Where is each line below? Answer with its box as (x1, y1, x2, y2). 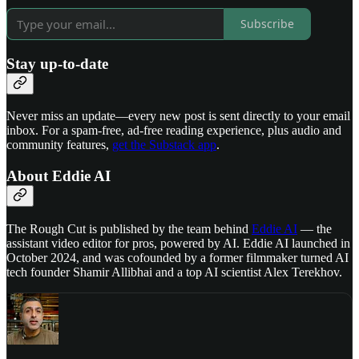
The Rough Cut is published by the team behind (6, 221, 252, 236)
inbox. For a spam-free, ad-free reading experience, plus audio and (6, 123, 341, 138)
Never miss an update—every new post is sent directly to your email (6, 109, 350, 123)
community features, (6, 138, 112, 152)
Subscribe (240, 16, 294, 32)
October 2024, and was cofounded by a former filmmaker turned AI (6, 250, 349, 264)
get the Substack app (112, 138, 216, 152)
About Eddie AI (6, 167, 111, 185)
